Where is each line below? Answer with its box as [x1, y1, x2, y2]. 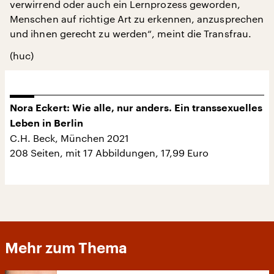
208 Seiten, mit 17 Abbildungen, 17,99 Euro [10, 147, 209, 158]
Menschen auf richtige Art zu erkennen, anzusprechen [10, 13, 264, 24]
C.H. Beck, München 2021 [10, 132, 129, 144]
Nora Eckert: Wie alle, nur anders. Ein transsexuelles [10, 103, 262, 113]
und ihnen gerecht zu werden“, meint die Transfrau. [10, 28, 251, 39]
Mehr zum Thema [5, 241, 127, 256]
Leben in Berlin [10, 119, 83, 128]
